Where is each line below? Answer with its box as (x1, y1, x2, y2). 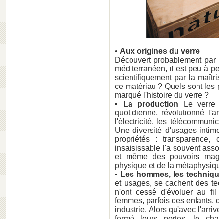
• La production (115, 100, 179, 108)
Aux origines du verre (120, 47, 200, 55)
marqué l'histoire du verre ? (115, 91, 209, 99)
